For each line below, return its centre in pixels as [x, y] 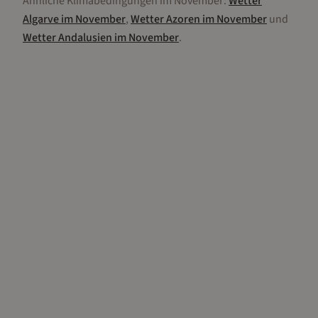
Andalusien [85, 38]
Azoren [183, 19]
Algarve [41, 19]
